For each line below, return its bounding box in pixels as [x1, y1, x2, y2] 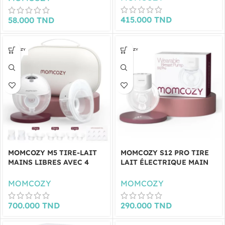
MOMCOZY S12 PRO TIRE [120, 148, 209, 157]
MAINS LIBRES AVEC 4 [8, 157, 89, 167]
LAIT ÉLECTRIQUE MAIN [120, 157, 208, 167]
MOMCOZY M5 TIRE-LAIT [8, 148, 97, 157]
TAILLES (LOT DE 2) [8, 167, 77, 176]
